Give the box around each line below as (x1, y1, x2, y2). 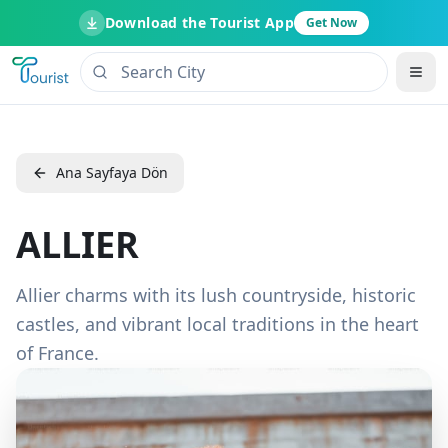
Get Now (306, 14, 358, 31)
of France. (16, 341, 99, 365)
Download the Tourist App (104, 13, 295, 32)
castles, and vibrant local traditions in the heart (16, 312, 419, 336)
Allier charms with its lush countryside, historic (16, 283, 416, 307)
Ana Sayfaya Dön (56, 163, 168, 182)
